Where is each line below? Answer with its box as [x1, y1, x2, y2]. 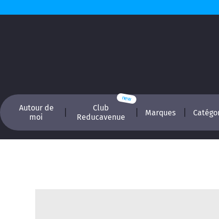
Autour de [19, 103, 54, 112]
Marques [145, 108, 176, 117]
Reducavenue [76, 112, 125, 122]
